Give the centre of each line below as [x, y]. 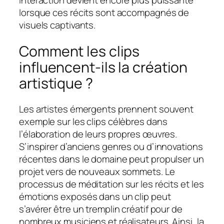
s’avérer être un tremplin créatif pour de [101, 209]
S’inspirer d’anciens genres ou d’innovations [111, 147]
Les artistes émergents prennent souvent [106, 109]
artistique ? [56, 83]
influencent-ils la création [103, 67]
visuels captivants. [57, 25]
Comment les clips [79, 51]
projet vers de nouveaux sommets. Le [97, 172]
